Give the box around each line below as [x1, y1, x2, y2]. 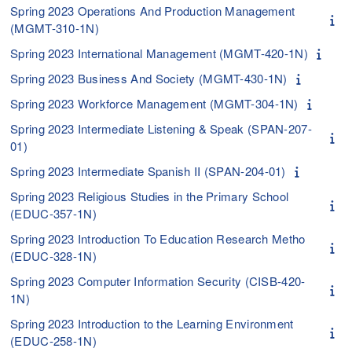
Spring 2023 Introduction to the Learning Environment [10, 314, 294, 332]
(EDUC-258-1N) [10, 332, 97, 349]
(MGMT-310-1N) [10, 19, 99, 36]
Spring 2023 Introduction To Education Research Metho [10, 229, 306, 247]
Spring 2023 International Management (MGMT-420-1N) [10, 44, 308, 61]
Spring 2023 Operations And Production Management [10, 2, 295, 19]
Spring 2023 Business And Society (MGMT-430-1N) [10, 69, 288, 86]
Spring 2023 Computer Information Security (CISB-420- [10, 272, 306, 289]
